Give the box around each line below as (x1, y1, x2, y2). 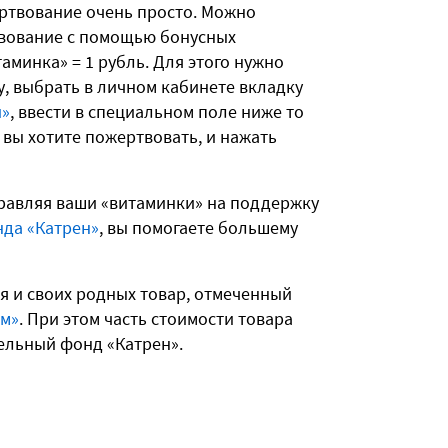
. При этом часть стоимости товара (19, 307, 293, 331)
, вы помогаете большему (99, 216, 298, 240)
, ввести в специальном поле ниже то (10, 100, 304, 124)
